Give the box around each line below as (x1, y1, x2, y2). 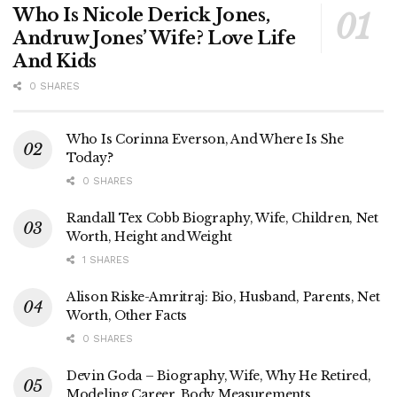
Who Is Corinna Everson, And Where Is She (66, 131, 344, 148)
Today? (66, 150, 113, 167)
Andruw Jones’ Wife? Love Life (13, 27, 296, 50)
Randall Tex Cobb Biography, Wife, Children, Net (66, 210, 378, 227)
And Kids (13, 51, 97, 73)
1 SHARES (79, 254, 129, 267)
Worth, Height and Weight (66, 229, 232, 245)
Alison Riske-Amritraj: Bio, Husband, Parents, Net (66, 289, 380, 306)
